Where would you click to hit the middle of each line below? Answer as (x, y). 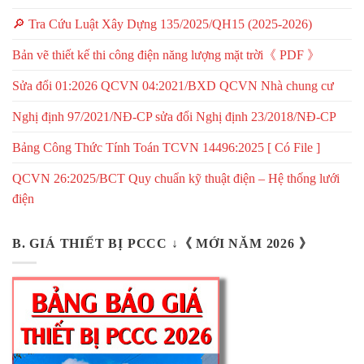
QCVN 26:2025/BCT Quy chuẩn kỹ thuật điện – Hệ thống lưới (176, 178)
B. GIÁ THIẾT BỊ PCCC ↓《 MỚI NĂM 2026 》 (162, 243)
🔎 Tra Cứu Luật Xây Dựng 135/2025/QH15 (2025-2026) (162, 24)
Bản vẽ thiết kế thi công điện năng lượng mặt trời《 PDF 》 (166, 54)
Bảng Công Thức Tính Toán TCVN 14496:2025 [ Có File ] (166, 147)
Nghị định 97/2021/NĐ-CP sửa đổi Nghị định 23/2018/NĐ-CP (174, 116)
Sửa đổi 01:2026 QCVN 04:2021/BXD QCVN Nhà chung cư (173, 85)
